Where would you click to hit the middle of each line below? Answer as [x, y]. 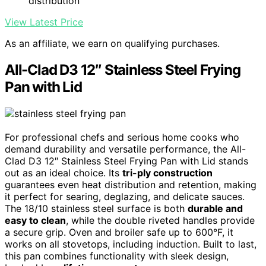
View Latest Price [44, 22]
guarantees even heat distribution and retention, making [131, 185]
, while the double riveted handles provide [160, 221]
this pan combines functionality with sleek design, [117, 256]
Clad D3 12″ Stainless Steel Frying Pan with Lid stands [126, 161]
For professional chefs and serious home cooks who [122, 137]
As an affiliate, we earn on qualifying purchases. [112, 44]
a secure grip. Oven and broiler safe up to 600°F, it [119, 232]
